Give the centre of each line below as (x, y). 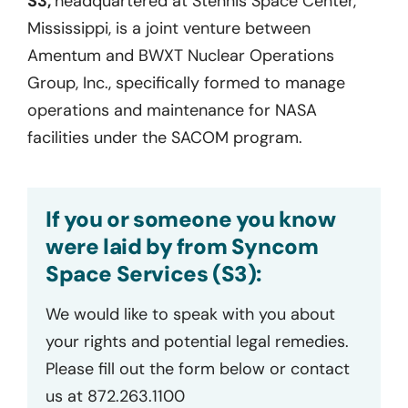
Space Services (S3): (154, 273)
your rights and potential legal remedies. (197, 341)
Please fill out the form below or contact (198, 368)
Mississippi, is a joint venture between (169, 28)
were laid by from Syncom (182, 246)
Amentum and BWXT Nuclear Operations (181, 55)
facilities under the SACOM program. (165, 137)
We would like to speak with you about (190, 314)
